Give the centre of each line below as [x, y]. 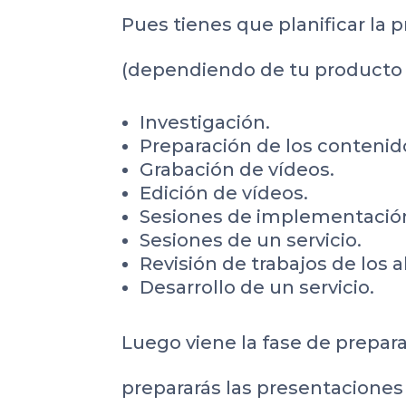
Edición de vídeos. [224, 193]
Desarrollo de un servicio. [257, 288]
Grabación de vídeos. [237, 170]
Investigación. [205, 123]
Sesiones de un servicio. [251, 241]
